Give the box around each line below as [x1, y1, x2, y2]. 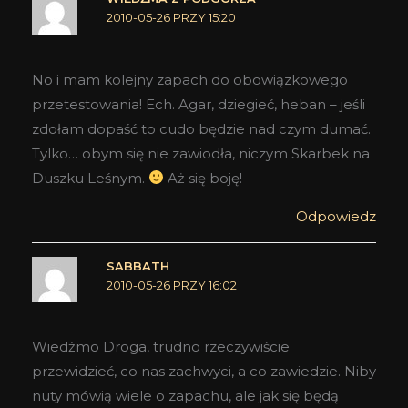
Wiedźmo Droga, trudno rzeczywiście [32, 337, 290, 355]
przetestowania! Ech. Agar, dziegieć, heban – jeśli [32, 95, 365, 113]
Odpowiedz [296, 207, 376, 225]
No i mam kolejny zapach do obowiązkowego [32, 70, 348, 88]
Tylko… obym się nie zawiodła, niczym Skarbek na [32, 144, 370, 162]
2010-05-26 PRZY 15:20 [106, 11, 236, 25]
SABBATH [106, 259, 169, 273]
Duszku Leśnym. [32, 168, 148, 187]
